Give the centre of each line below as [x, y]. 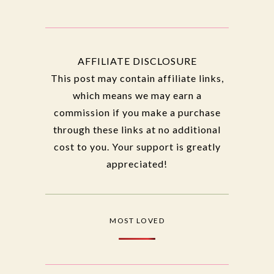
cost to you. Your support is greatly [137, 146]
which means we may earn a [137, 95]
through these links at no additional [137, 129]
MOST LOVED [137, 220]
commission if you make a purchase [137, 112]
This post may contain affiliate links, [137, 78]
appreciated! [137, 163]
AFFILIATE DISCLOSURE [137, 61]
